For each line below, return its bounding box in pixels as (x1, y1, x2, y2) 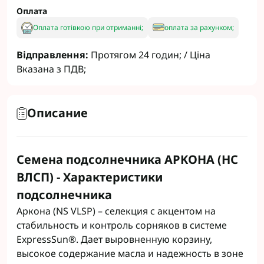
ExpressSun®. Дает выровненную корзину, (16, 233, 212, 246)
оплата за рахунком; (164, 22, 234, 32)
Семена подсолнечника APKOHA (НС (16, 151, 238, 167)
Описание (27, 105, 88, 121)
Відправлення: (16, 48, 91, 61)
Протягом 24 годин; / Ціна (91, 48, 210, 61)
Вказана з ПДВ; (16, 62, 86, 75)
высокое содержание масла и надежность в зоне (16, 247, 243, 260)
